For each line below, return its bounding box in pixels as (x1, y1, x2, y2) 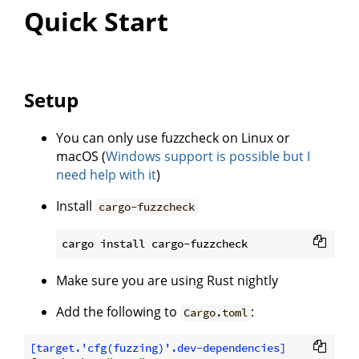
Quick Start (24, 4, 168, 39)
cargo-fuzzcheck (99, 200, 196, 215)
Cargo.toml (184, 305, 248, 321)
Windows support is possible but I (106, 147, 310, 166)
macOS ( (56, 147, 106, 166)
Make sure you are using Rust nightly (56, 272, 278, 290)
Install (56, 197, 95, 216)
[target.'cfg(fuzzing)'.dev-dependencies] (30, 341, 286, 356)
